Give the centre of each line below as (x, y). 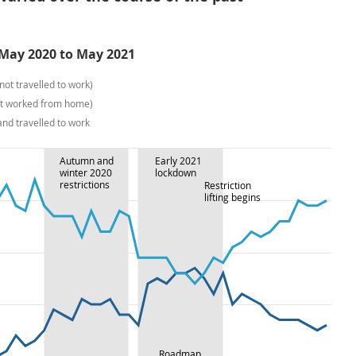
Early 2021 (178, 161)
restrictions (85, 184)
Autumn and (87, 161)
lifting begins (232, 197)
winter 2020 (86, 172)
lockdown (176, 172)
